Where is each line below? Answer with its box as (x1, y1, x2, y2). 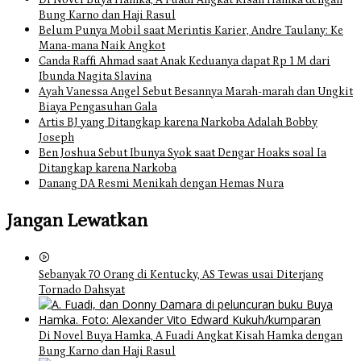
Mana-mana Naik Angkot (39, 39, 165, 53)
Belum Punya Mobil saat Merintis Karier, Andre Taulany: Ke (39, 24, 343, 38)
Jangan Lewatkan (6, 210, 147, 232)
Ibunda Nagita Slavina (39, 70, 151, 84)
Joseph (39, 131, 74, 145)
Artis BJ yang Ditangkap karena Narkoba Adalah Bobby (39, 116, 317, 130)
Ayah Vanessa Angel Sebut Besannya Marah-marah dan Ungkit (39, 85, 353, 99)
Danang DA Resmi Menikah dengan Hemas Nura (39, 177, 284, 191)
